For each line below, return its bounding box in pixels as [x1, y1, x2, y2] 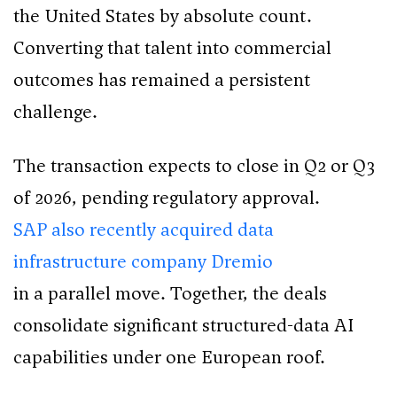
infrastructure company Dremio [13, 249, 273, 275]
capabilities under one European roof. [13, 345, 325, 370]
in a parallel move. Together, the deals [13, 281, 327, 307]
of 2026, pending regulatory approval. [13, 185, 320, 211]
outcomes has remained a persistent [13, 67, 310, 93]
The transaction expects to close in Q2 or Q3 [13, 153, 375, 179]
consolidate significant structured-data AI [13, 313, 354, 339]
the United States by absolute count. [13, 4, 312, 29]
